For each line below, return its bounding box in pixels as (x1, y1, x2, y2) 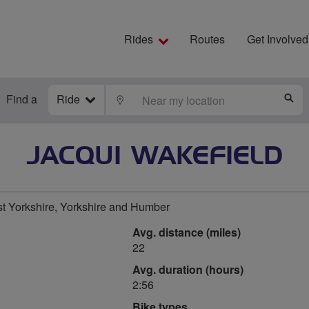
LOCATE (125, 94, 168, 105)
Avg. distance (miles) (132, 224, 241, 240)
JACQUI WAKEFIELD (26, 144, 283, 169)
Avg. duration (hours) (132, 261, 243, 277)
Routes (190, 31, 225, 47)
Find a (6, 91, 37, 107)
